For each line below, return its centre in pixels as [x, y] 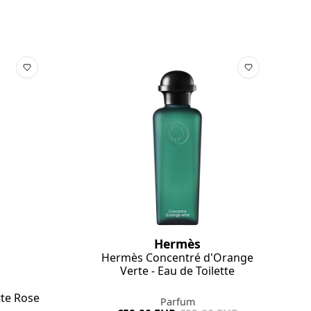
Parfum [177, 301]
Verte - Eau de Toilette [177, 270]
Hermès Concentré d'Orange [177, 257]
